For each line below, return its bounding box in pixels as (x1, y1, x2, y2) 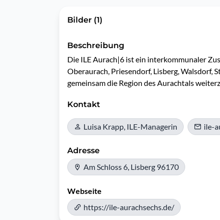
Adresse (67, 146, 100, 155)
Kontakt (67, 100, 100, 109)
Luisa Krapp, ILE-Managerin (83, 122, 177, 131)
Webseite (67, 186, 102, 195)
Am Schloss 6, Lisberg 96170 (83, 162, 179, 171)
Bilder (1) (67, 15, 103, 25)
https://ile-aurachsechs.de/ (83, 202, 174, 212)
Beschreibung (67, 41, 124, 50)
